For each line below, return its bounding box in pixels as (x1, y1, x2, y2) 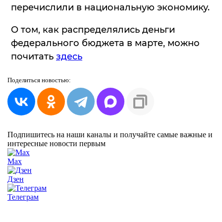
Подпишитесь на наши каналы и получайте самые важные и (7, 130, 213, 139)
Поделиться (7, 76, 42, 84)
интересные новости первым (7, 139, 106, 148)
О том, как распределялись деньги (11, 24, 175, 35)
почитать (11, 51, 56, 62)
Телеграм (7, 192, 39, 201)
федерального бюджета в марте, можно (11, 37, 200, 49)
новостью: (42, 76, 71, 84)
